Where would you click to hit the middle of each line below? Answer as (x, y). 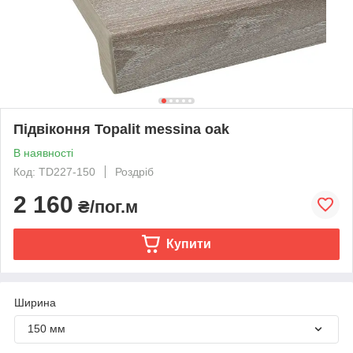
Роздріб (134, 171)
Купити (188, 243)
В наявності (43, 152)
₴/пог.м (106, 206)
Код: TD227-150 (54, 171)
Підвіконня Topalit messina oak (121, 129)
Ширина (35, 302)
